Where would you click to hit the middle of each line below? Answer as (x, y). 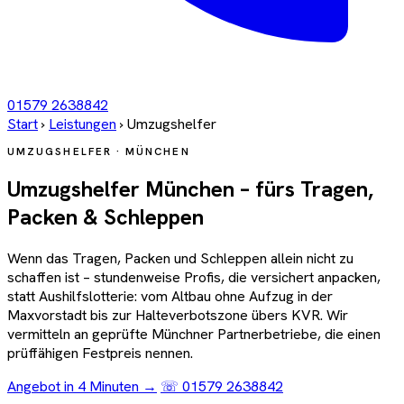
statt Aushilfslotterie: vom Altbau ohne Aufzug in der (170, 297)
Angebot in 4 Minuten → (82, 387)
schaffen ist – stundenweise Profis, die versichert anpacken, (194, 278)
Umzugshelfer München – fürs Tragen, (190, 189)
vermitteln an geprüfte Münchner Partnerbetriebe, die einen (194, 335)
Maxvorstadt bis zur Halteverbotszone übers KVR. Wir (178, 316)
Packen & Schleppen (106, 217)
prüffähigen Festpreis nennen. (100, 353)
